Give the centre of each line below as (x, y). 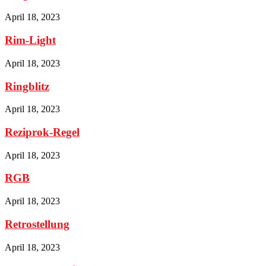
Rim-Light (30, 40)
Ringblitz (27, 86)
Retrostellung (37, 224)
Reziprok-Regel (42, 132)
